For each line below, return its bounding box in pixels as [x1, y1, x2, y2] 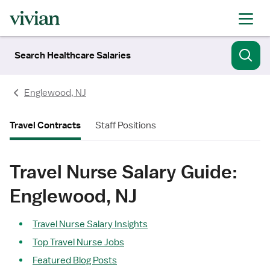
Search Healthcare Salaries [14, 49, 131, 61]
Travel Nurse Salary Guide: [10, 160, 237, 183]
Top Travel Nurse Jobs [33, 236, 124, 248]
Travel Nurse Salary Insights [33, 218, 148, 230]
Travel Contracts [10, 119, 81, 131]
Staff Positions [95, 119, 156, 131]
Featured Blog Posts [33, 254, 117, 266]
